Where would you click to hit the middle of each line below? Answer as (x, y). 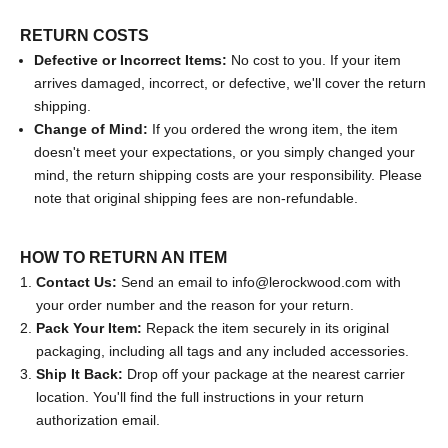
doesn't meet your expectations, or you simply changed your (224, 151)
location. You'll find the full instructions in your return (200, 396)
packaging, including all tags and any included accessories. (222, 350)
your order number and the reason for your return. (195, 304)
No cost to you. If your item (314, 59)
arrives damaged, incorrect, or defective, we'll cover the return (230, 82)
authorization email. (98, 419)
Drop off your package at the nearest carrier (264, 373)
